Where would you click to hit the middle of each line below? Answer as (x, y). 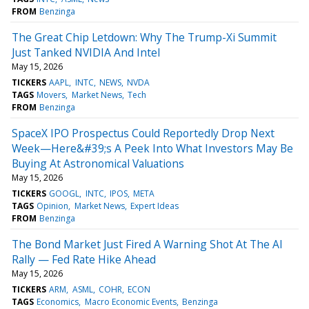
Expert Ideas (154, 206)
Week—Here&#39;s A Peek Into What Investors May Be (152, 148)
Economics (58, 301)
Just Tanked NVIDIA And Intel (86, 52)
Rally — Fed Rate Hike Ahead (84, 259)
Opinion (53, 206)
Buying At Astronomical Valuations (98, 163)
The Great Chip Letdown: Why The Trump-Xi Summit (144, 37)
